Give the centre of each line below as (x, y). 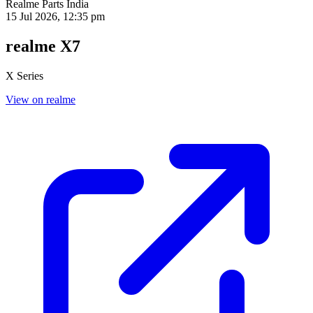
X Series (24, 75)
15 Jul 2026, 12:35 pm (55, 16)
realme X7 (43, 46)
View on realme (41, 99)
